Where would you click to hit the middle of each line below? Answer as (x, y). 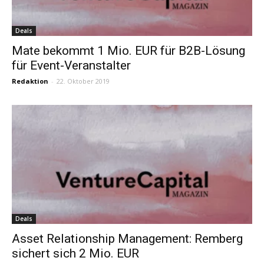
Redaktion (30, 81)
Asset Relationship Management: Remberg (127, 238)
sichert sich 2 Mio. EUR (75, 253)
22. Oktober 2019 (83, 81)
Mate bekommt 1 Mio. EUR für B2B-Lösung (128, 51)
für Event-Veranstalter (71, 66)
